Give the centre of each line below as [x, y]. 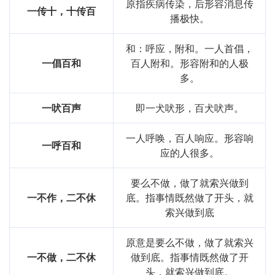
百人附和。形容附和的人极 [189, 63]
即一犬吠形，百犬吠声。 [189, 108]
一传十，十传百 [61, 11]
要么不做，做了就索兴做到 [189, 183]
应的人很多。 [189, 153]
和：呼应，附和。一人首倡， [189, 48]
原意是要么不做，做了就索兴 [189, 242]
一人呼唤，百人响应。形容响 [189, 138]
